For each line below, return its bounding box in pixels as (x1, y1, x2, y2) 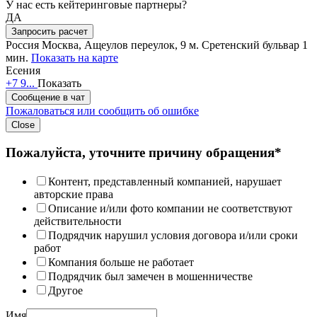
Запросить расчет (11, 25, 88, 37)
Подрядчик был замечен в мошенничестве (48, 270, 253, 283)
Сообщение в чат (11, 91, 85, 103)
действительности (34, 215, 122, 228)
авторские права (34, 188, 113, 201)
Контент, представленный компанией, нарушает (48, 175, 282, 188)
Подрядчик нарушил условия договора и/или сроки (48, 229, 298, 242)
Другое (48, 284, 83, 297)
